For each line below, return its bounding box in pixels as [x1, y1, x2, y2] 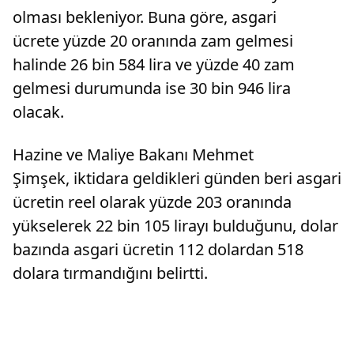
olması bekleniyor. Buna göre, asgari [13, 6, 277, 28]
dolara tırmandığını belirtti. [13, 262, 208, 284]
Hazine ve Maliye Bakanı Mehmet [13, 144, 254, 165]
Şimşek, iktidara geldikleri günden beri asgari [13, 168, 341, 189]
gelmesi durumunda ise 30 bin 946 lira [13, 77, 291, 99]
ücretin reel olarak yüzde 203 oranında [13, 191, 292, 213]
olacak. [13, 101, 64, 122]
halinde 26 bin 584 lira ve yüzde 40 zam [13, 54, 295, 75]
